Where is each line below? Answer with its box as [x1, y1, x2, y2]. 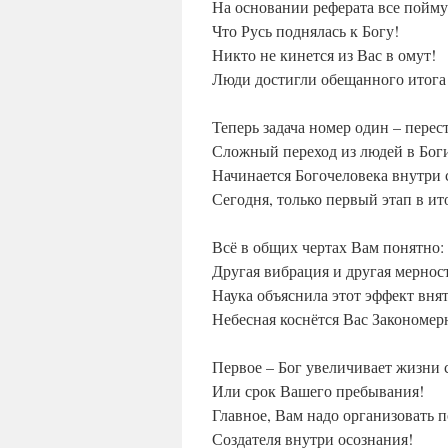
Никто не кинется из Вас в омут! [212, 44, 436, 66]
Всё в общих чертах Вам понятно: [212, 236, 444, 258]
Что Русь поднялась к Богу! [212, 20, 399, 42]
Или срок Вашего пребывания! [212, 380, 424, 402]
